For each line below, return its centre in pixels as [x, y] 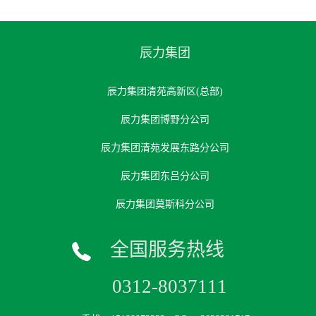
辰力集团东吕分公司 [165, 176]
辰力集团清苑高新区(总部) [165, 91]
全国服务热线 [167, 250]
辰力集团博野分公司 [165, 120]
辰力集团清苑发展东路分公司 [165, 148]
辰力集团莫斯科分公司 [165, 204]
